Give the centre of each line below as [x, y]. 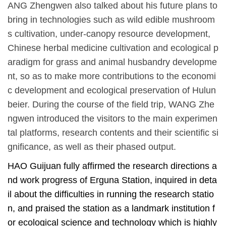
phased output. [145, 147]
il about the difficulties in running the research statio [111, 194]
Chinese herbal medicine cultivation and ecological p [113, 48]
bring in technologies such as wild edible [90, 20]
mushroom [193, 20]
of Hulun [198, 91]
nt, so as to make [43, 76]
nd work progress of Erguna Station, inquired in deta [112, 180]
